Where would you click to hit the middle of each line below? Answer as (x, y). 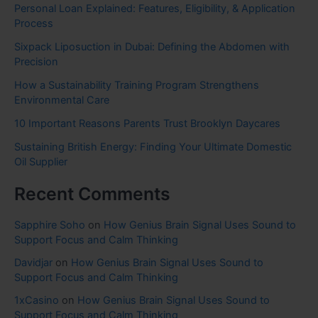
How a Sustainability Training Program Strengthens (137, 86)
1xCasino (37, 300)
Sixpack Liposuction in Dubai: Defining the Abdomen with (152, 47)
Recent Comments (92, 194)
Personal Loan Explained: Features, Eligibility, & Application (155, 9)
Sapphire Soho (50, 225)
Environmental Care (62, 100)
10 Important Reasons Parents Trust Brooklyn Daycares (147, 124)
